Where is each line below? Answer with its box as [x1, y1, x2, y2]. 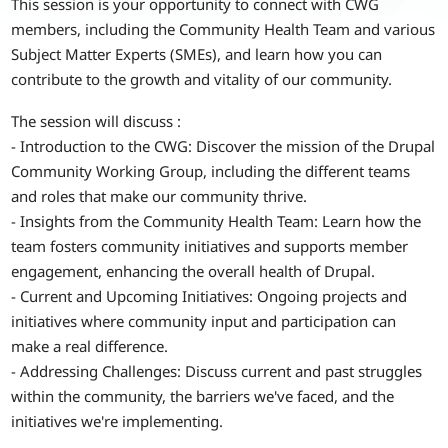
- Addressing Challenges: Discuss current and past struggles [11, 360, 423, 381]
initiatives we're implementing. [11, 410, 224, 431]
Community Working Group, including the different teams [11, 160, 411, 181]
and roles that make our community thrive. [11, 185, 308, 206]
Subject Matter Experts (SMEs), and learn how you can [11, 44, 383, 65]
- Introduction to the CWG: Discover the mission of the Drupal [11, 135, 436, 156]
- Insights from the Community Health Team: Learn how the [11, 210, 422, 231]
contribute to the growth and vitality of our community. [11, 69, 393, 90]
